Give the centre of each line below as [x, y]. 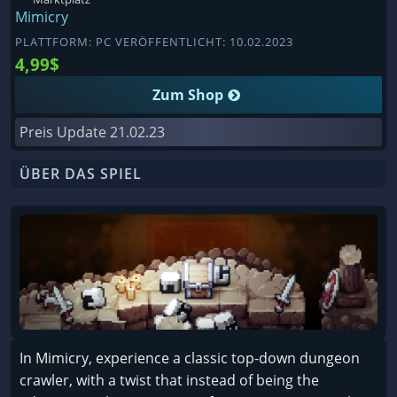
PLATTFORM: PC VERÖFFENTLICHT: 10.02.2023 [154, 41]
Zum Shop [188, 94]
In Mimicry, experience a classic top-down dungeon [190, 358]
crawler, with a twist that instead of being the [169, 381]
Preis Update [65, 132]
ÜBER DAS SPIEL [81, 173]
